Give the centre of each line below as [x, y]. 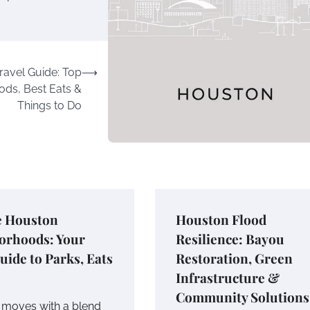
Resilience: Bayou [230, 238]
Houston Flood [221, 219]
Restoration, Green [234, 258]
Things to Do [49, 106]
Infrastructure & [228, 277]
